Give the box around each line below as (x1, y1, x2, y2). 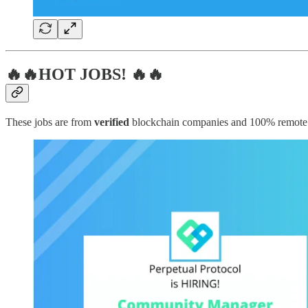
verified (94, 115, 129, 128)
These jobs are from (5, 115, 94, 128)
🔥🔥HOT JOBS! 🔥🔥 (5, 65, 164, 83)
